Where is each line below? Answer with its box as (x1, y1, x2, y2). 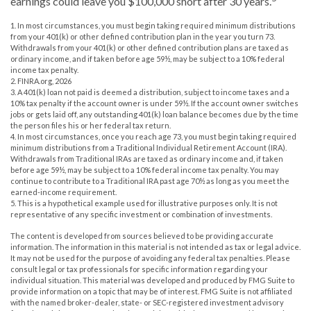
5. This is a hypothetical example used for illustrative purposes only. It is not (10, 199, 278, 208)
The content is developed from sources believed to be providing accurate (10, 231, 274, 241)
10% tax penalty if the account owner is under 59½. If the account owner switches (10, 99, 299, 108)
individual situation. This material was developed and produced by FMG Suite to (10, 276, 294, 285)
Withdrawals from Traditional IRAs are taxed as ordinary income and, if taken (10, 154, 283, 164)
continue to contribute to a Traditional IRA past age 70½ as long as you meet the (10, 176, 289, 186)
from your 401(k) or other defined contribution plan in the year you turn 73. (10, 32, 275, 42)
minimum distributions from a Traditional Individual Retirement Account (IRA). (10, 143, 287, 153)
